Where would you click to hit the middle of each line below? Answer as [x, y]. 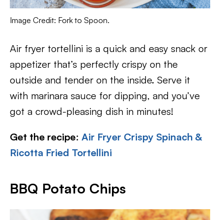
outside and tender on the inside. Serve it [100, 80]
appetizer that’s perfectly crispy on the [94, 64]
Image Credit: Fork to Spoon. [60, 20]
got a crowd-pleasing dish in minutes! [92, 111]
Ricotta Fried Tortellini [61, 152]
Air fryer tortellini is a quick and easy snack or [109, 48]
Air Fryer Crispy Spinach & [142, 137]
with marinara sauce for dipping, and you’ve [105, 96]
